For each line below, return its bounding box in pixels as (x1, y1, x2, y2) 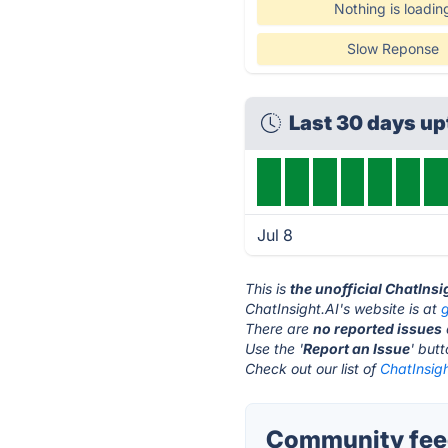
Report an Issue (303, 340, 411, 357)
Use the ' (245, 340, 304, 357)
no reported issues (313, 320, 443, 337)
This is (245, 280, 291, 297)
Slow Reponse (346, 40, 439, 57)
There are (245, 320, 314, 337)
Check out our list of (245, 360, 381, 377)
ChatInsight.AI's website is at (245, 300, 442, 317)
